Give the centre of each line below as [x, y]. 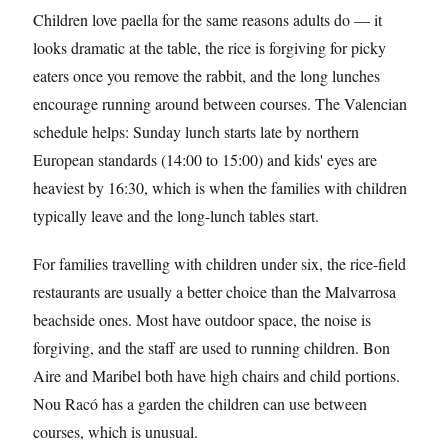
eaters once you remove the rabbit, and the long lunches [206, 75]
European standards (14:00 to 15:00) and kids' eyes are [205, 159]
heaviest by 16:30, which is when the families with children [220, 187]
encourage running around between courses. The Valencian [220, 103]
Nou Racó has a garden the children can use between [200, 403]
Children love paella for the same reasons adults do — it [207, 19]
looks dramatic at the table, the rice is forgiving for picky [209, 47]
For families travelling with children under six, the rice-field [219, 263]
